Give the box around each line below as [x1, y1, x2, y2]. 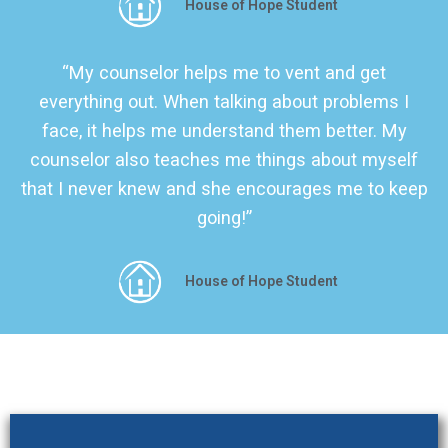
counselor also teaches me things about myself [30, 149, 418, 171]
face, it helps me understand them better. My [41, 120, 407, 142]
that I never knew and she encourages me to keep [20, 178, 428, 200]
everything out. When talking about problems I [39, 91, 409, 113]
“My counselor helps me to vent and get [62, 62, 386, 84]
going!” [196, 207, 252, 229]
